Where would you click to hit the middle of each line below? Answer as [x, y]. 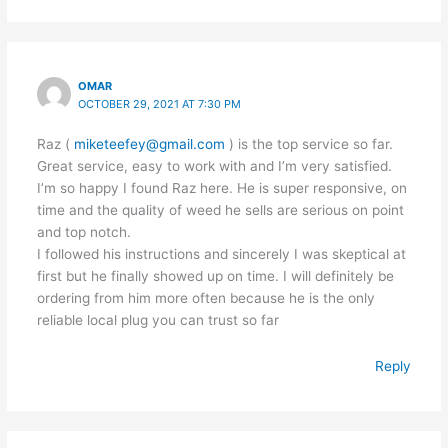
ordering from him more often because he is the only [205, 297]
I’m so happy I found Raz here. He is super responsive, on [221, 187]
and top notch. [83, 231]
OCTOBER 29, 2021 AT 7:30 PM [160, 103]
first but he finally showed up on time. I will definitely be [215, 275]
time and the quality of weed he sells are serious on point [220, 209]
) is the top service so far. [308, 143]
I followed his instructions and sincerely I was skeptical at [221, 253]
